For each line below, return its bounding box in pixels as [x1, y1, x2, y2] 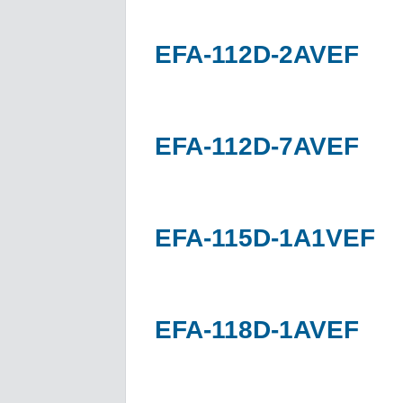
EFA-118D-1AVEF [155, 315, 359, 344]
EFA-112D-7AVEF [155, 131, 359, 160]
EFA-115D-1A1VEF [155, 223, 375, 252]
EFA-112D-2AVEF [155, 40, 359, 68]
